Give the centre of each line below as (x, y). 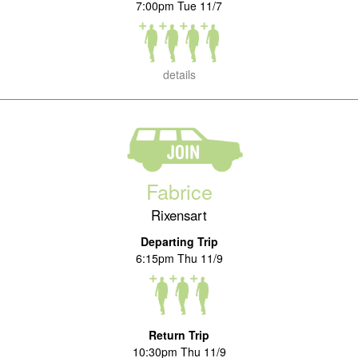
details (179, 74)
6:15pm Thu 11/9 (179, 258)
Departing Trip (179, 241)
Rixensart (179, 215)
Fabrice (179, 191)
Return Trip (179, 335)
